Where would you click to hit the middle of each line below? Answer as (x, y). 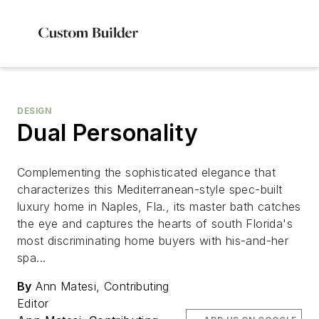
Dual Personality (108, 133)
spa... (32, 258)
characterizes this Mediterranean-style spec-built (150, 189)
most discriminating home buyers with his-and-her (153, 241)
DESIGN (35, 111)
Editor (33, 303)
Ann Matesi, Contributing (100, 286)
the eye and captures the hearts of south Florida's (155, 224)
